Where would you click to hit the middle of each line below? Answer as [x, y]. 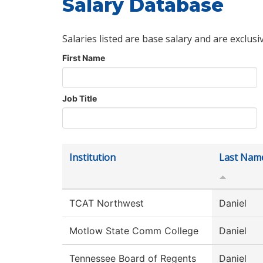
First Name [84, 58]
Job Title [80, 99]
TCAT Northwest [107, 203]
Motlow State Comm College [134, 231]
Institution [92, 158]
